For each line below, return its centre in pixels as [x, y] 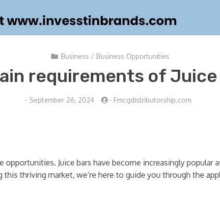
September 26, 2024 [62, 100]
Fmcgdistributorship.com [152, 100]
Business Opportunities [133, 56]
